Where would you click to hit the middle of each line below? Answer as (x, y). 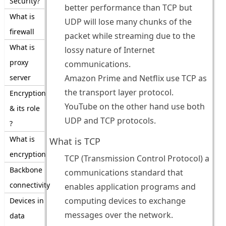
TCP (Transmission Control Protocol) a (137, 159)
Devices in (26, 201)
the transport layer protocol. (119, 93)
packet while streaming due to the (130, 36)
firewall (22, 32)
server (20, 77)
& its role (24, 108)
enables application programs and (130, 187)
